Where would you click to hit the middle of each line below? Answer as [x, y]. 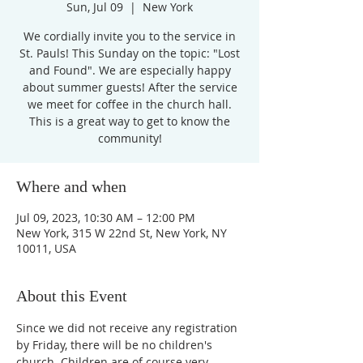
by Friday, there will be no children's [116, 345]
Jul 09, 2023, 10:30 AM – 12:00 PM [106, 218]
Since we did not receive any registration [128, 328]
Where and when [71, 186]
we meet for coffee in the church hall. [130, 104]
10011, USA [46, 248]
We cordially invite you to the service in [130, 36]
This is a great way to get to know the [130, 121]
